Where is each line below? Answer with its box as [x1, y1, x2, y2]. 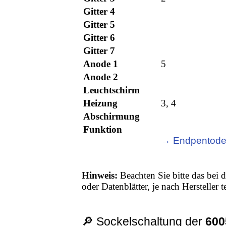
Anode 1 [83, 59, 119, 70]
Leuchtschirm [83, 85, 140, 96]
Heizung [83, 98, 118, 109]
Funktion [83, 124, 123, 135]
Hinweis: [82, 170, 118, 181]
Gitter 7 [83, 45, 116, 56]
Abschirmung [83, 111, 140, 122]
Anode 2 [83, 72, 119, 83]
